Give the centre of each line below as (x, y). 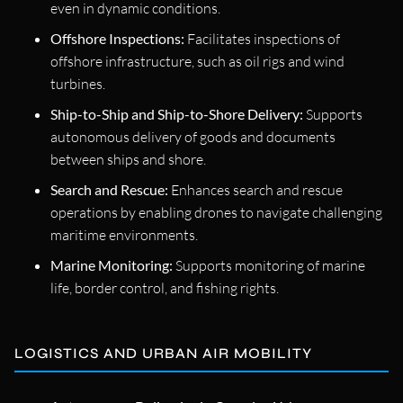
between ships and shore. (128, 160)
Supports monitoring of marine (269, 266)
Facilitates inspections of (262, 39)
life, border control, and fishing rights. (165, 288)
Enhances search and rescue (255, 190)
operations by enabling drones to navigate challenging (216, 213)
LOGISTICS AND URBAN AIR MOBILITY (163, 354)
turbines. (78, 84)
